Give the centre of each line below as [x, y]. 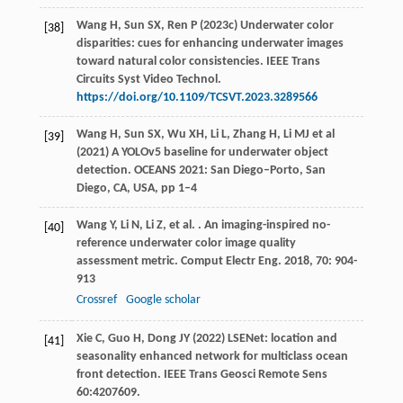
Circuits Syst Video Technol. [148, 80]
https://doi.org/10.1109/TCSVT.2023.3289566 [197, 98]
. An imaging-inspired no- [262, 226]
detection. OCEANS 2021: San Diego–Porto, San [201, 171]
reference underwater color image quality [186, 244]
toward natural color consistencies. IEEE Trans [198, 62]
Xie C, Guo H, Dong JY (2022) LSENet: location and [206, 339]
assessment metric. [128, 262]
